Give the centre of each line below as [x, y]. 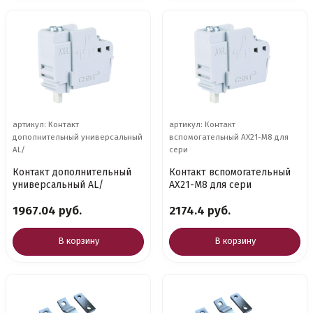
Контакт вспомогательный [230, 172]
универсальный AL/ [58, 185]
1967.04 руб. [47, 211]
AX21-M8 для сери [210, 185]
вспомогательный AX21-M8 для [229, 137]
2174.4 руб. [200, 211]
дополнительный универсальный [78, 137]
